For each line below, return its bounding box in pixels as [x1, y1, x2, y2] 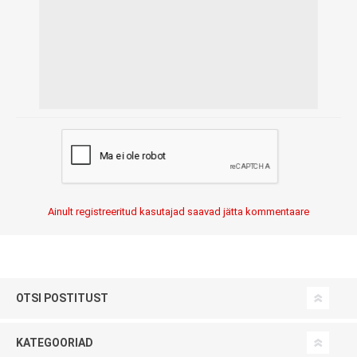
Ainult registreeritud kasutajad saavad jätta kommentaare [48, 205, 309, 218]
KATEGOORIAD [16, 335, 93, 349]
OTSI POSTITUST [16, 291, 108, 304]
